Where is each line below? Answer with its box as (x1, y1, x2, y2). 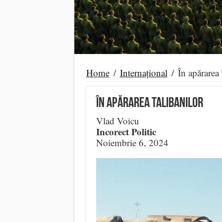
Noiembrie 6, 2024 (96, 136, 168, 149)
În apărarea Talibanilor (96, 96, 203, 111)
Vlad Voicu (96, 114, 139, 127)
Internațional (119, 66, 167, 79)
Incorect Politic (96, 124, 156, 138)
